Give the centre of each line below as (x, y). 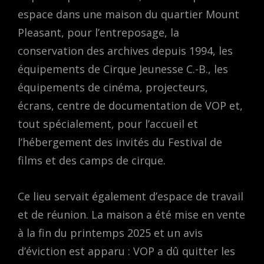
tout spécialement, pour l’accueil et (108, 123)
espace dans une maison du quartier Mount (128, 14)
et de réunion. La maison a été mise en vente (131, 214)
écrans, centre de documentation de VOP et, (130, 105)
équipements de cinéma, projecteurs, (113, 87)
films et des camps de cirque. (92, 160)
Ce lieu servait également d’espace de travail (131, 196)
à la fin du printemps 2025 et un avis (110, 232)
